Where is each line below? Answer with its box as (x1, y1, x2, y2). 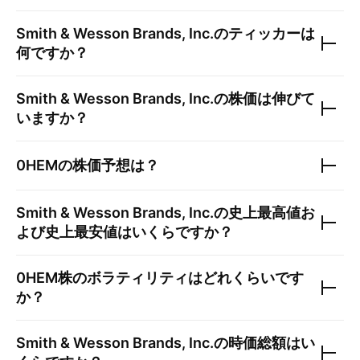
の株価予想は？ (58, 157, 159, 174)
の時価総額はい (214, 334, 315, 351)
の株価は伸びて (214, 90, 315, 107)
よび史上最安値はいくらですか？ (16, 223, 233, 240)
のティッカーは (214, 25, 315, 42)
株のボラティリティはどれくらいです (58, 269, 304, 286)
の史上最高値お (214, 204, 315, 221)
